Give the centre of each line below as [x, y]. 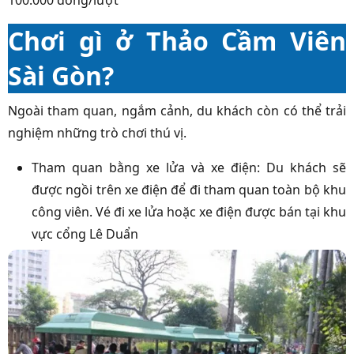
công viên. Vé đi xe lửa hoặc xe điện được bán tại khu [189, 211]
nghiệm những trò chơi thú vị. [97, 132]
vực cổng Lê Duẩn [85, 233]
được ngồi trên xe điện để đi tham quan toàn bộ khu [189, 189]
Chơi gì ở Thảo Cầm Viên [177, 40]
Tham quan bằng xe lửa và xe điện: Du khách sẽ [189, 167]
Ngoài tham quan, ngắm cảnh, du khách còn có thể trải [177, 110]
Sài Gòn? [61, 75]
